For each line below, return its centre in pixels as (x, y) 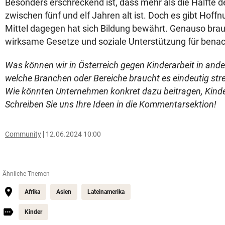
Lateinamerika (106, 192)
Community (23, 134)
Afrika (32, 192)
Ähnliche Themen (26, 174)
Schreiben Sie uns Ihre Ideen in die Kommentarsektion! (111, 104)
